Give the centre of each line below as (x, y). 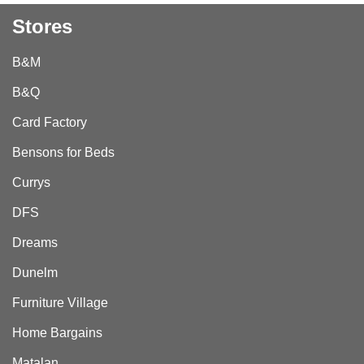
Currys (31, 182)
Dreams (35, 243)
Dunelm (35, 273)
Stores (42, 26)
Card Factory (50, 122)
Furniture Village (60, 303)
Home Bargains (57, 333)
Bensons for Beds (63, 152)
